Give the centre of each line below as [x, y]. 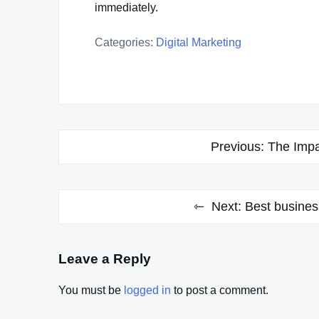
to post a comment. [220, 291]
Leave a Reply [105, 258]
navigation [101, 167]
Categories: [124, 42]
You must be [91, 291]
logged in [147, 291]
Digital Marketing [199, 42]
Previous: [237, 146]
